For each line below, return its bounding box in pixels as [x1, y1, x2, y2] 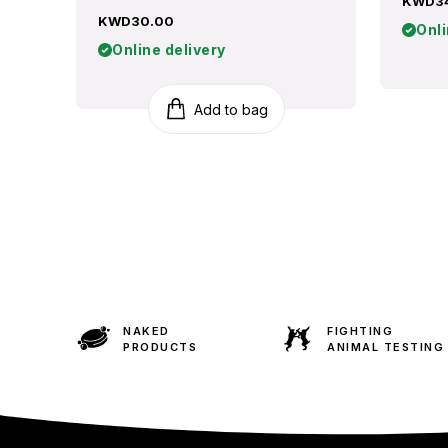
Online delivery [112, 41, 226, 58]
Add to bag [193, 100, 268, 118]
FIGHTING [327, 323, 394, 338]
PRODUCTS [123, 339, 198, 354]
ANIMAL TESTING [327, 339, 445, 354]
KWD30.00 [98, 13, 174, 29]
